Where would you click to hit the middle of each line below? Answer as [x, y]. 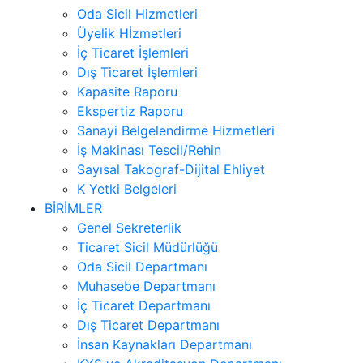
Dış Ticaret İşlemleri [137, 72]
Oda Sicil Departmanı [142, 266]
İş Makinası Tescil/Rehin [149, 149]
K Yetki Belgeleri [127, 188]
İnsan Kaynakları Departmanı [164, 344]
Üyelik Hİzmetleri [129, 33]
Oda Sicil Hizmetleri [137, 13]
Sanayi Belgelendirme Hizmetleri [176, 130]
